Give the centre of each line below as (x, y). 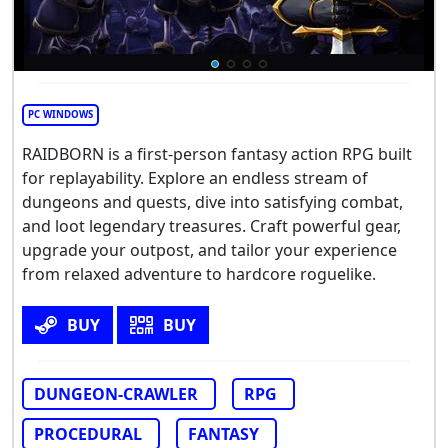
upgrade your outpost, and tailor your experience (209, 250)
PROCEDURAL (88, 434)
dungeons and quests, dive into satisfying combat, (212, 202)
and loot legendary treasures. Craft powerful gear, (211, 226)
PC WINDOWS (60, 115)
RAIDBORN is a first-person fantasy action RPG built (217, 154)
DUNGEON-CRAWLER (116, 394)
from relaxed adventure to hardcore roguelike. (199, 274)
